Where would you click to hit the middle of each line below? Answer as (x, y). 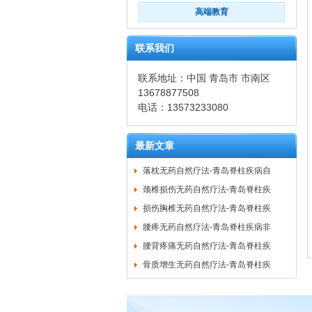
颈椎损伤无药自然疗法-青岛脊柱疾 (207, 189)
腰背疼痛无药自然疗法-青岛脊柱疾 (207, 246)
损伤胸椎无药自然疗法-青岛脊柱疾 (207, 208)
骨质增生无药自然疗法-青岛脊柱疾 (207, 265)
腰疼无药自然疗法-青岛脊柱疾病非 (207, 227)
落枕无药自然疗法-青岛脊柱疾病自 (207, 171)
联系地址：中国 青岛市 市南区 (204, 78)
